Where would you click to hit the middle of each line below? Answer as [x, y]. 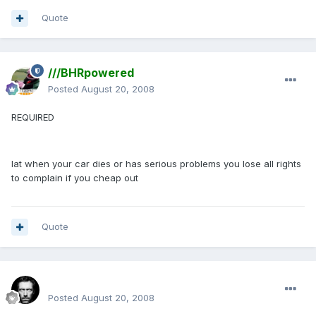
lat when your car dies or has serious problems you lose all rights [156, 164]
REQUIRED [33, 117]
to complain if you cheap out [75, 178]
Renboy [69, 282]
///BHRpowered [91, 73]
